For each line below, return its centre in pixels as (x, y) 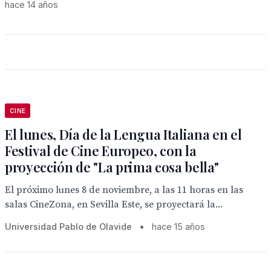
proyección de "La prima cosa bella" (112, 167)
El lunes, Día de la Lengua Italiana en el (123, 134)
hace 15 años (178, 227)
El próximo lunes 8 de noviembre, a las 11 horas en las (124, 190)
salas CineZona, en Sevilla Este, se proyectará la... (114, 204)
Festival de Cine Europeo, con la (101, 151)
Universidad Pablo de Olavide (68, 227)
